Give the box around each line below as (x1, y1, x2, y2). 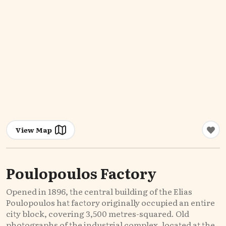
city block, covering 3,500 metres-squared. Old (6, 207, 189, 219)
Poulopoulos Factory (6, 162, 156, 184)
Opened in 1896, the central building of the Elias (6, 185, 192, 197)
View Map (15, 125, 55, 135)
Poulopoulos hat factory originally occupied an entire (6, 196, 215, 208)
